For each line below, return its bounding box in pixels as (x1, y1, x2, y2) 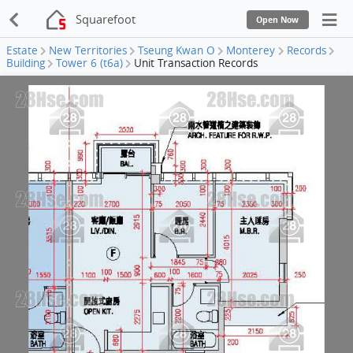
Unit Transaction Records (134, 56, 258, 71)
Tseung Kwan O (138, 43, 216, 58)
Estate (6, 43, 38, 58)
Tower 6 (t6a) (56, 56, 124, 71)
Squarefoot (76, 12, 136, 27)
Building (6, 56, 45, 71)
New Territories (49, 43, 128, 58)
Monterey (226, 43, 276, 58)
